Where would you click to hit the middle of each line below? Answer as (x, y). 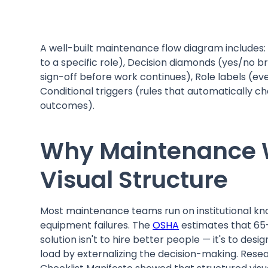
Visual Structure (134, 179)
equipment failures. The (97, 225)
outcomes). (68, 105)
